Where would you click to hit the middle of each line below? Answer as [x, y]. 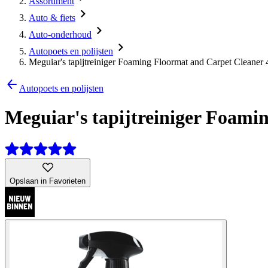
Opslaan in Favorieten [48, 181]
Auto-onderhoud [60, 34]
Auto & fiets [52, 18]
